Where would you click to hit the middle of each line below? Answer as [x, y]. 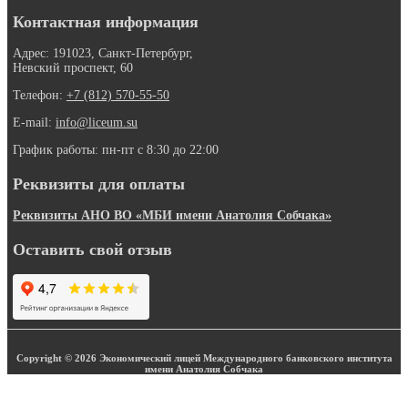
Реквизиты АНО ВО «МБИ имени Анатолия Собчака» [172, 215]
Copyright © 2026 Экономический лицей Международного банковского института [204, 358]
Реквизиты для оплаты [99, 184]
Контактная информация [106, 21]
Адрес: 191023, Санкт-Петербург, [103, 53]
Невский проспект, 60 [73, 67]
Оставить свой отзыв [92, 249]
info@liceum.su [97, 122]
